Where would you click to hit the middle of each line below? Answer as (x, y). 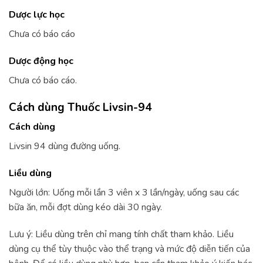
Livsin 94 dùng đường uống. (65, 146)
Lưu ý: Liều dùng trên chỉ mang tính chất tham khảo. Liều (121, 234)
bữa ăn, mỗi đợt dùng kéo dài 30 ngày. (85, 207)
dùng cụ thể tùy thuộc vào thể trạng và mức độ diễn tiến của (129, 249)
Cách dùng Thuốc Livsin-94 (80, 107)
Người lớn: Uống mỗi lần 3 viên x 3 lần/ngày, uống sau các (124, 192)
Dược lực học (37, 14)
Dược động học (41, 61)
